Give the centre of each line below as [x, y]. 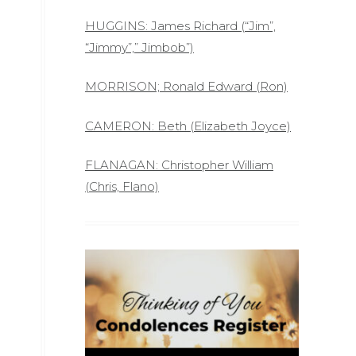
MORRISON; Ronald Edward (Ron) [186, 86]
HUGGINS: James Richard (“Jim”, [180, 25]
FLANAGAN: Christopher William [179, 165]
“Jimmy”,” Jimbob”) [139, 47]
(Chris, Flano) [122, 186]
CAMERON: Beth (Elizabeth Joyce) [188, 126]
